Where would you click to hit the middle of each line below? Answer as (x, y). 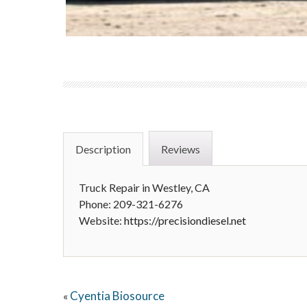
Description (103, 149)
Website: (101, 220)
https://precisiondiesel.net (185, 220)
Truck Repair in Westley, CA (144, 187)
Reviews (181, 149)
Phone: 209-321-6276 (131, 204)
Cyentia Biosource (117, 296)
